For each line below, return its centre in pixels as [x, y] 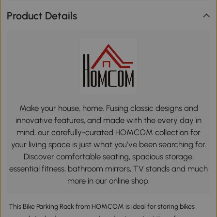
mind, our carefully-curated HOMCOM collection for [108, 132]
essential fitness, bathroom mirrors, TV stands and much [108, 168]
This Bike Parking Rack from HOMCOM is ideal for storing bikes [101, 207]
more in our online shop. [108, 180]
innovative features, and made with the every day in [108, 120]
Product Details [42, 15]
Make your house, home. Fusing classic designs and [108, 108]
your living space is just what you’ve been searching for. [108, 144]
